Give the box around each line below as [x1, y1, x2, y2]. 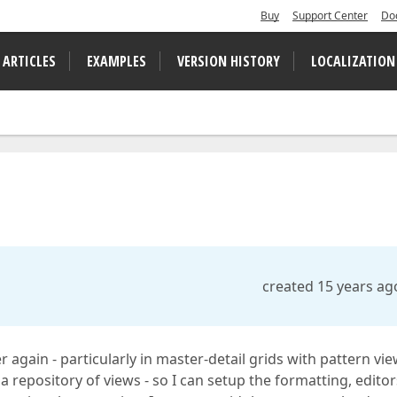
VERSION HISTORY [177, 51, 280, 71]
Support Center [292, 8, 368, 23]
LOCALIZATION [311, 51, 395, 71]
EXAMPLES [87, 51, 146, 71]
